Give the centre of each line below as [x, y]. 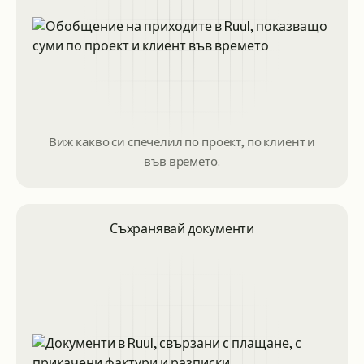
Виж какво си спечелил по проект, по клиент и [182, 142]
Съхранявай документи [182, 229]
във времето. [182, 162]
